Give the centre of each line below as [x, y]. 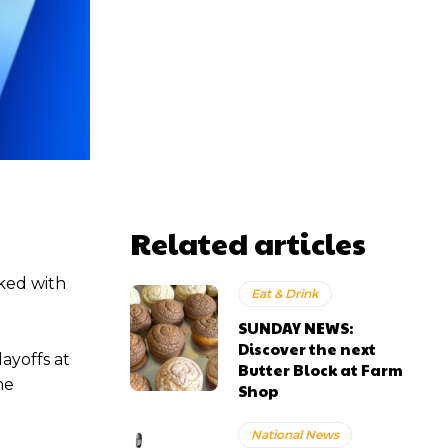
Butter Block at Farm [321, 369]
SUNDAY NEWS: [296, 327]
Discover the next [307, 348]
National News [295, 434]
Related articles [248, 242]
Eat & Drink [285, 293]
